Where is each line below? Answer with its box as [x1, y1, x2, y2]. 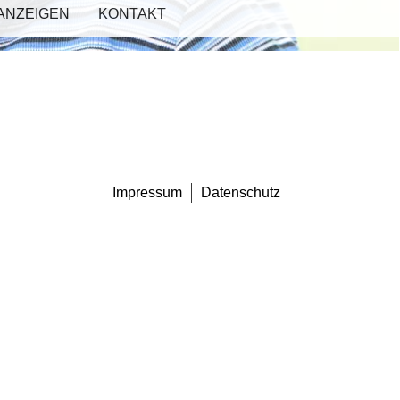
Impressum [112, 185, 182, 200]
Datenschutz [200, 185, 280, 200]
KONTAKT [98, 6, 166, 21]
